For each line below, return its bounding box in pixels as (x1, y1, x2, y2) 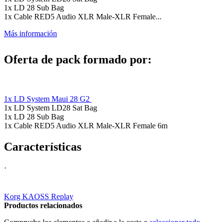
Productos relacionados (4, 201, 82, 210)
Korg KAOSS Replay (4, 192, 73, 201)
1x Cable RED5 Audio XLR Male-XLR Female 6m (4, 121, 167, 130)
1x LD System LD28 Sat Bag (4, 104, 97, 112)
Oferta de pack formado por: (4, 53, 152, 66)
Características (4, 140, 81, 154)
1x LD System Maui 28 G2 (4, 95, 92, 104)
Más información (4, 29, 57, 38)
